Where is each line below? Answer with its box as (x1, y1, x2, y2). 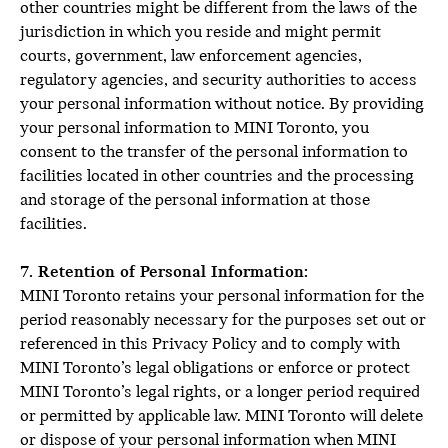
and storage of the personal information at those (20, 191, 370, 210)
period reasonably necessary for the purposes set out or (20, 311, 426, 330)
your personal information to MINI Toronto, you (20, 119, 369, 138)
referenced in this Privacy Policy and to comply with (20, 335, 400, 354)
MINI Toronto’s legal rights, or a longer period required (20, 383, 420, 402)
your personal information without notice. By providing (20, 95, 424, 114)
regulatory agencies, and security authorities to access (20, 71, 417, 90)
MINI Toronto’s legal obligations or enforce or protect (20, 359, 410, 378)
